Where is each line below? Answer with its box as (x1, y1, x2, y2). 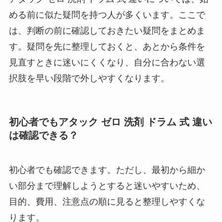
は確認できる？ (8, 130, 78, 141)
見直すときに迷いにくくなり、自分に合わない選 (8, 57, 205, 67)
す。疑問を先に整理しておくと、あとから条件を (8, 41, 205, 52)
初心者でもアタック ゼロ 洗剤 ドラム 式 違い (8, 116, 212, 128)
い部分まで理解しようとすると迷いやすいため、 (8, 180, 205, 191)
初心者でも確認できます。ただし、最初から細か (8, 165, 205, 175)
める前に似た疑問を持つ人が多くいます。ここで (8, 9, 205, 20)
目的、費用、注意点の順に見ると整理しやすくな (8, 196, 205, 207)
